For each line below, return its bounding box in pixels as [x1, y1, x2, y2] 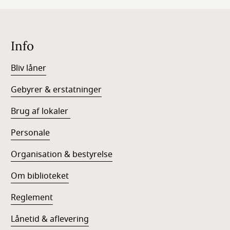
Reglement [11, 191, 53, 204]
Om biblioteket [11, 170, 69, 182]
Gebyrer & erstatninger [11, 84, 102, 96]
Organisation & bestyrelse [11, 148, 113, 161]
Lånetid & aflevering [11, 213, 89, 225]
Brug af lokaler [11, 105, 71, 118]
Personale [11, 127, 50, 139]
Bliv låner [11, 62, 47, 74]
